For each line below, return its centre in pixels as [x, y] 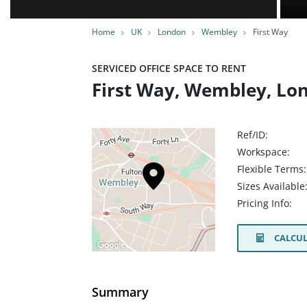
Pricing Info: [265, 204]
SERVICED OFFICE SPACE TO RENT [169, 68]
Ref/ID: [253, 135]
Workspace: [263, 152]
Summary [120, 292]
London [172, 32]
